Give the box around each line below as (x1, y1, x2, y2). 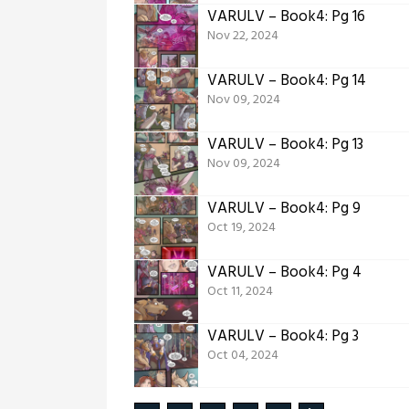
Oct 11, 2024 (207, 280, 273, 302)
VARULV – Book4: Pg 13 (207, 131, 363, 157)
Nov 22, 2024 (207, 25, 278, 47)
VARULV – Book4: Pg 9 (207, 195, 361, 221)
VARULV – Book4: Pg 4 (207, 259, 362, 285)
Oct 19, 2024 (207, 216, 276, 238)
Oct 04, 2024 (207, 344, 278, 366)
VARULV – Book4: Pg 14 (207, 68, 366, 93)
